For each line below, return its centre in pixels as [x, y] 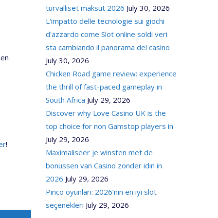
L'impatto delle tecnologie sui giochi [105, 21]
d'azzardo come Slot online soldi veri [106, 34]
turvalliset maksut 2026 [85, 8]
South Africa [65, 100]
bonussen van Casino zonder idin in [104, 165]
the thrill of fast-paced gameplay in [104, 87]
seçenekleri [64, 205]
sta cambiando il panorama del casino [108, 47]
